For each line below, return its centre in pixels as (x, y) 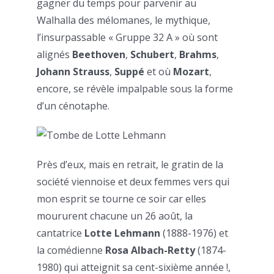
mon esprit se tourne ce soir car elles (121, 199)
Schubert (152, 55)
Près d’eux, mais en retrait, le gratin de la (130, 165)
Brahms (198, 55)
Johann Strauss (73, 72)
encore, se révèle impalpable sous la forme (135, 89)
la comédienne (71, 250)
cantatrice (61, 233)
